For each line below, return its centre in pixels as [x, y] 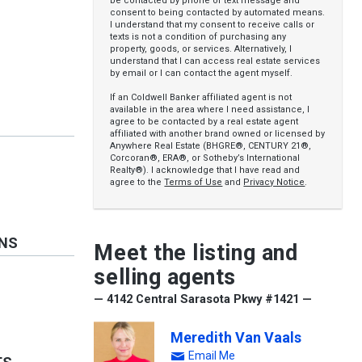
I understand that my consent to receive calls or [213, 25]
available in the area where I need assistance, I [210, 109]
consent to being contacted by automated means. [218, 13]
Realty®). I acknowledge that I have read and [205, 170]
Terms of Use [194, 182]
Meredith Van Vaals [236, 337]
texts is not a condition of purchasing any [198, 37]
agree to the [137, 182]
